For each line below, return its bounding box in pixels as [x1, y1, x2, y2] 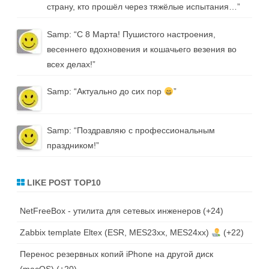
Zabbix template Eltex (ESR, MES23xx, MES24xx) [20, 228, 211, 238]
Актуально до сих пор [77, 86, 164, 97]
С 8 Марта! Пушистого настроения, [77, 29, 216, 39]
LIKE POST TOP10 [25, 178, 101, 188]
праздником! [47, 141, 96, 151]
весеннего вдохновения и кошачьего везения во [47, 44, 237, 54]
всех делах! [47, 59, 92, 69]
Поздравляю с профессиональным [77, 125, 215, 136]
